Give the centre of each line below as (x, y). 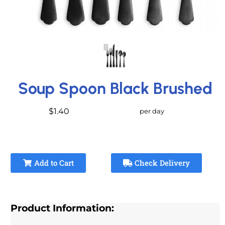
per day (152, 111)
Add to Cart (53, 162)
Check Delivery (161, 162)
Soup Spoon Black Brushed (116, 88)
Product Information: (63, 208)
